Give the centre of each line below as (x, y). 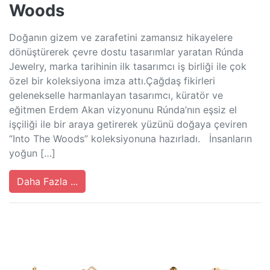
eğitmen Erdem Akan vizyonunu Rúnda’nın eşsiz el (123, 109)
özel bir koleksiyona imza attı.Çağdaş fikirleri (112, 80)
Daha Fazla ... (47, 181)
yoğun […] (32, 153)
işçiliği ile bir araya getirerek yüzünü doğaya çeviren (128, 124)
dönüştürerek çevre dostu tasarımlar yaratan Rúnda (126, 52)
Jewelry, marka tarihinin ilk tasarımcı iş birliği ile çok (128, 66)
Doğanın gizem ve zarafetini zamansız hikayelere (121, 37)
